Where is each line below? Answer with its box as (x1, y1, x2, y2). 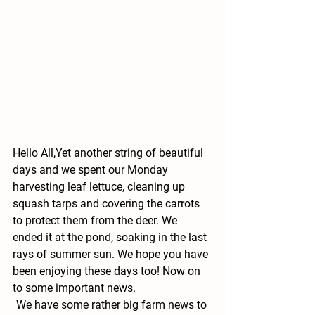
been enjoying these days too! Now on (13, 264, 203, 278)
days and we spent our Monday (13, 162, 171, 176)
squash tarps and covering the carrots (13, 196, 202, 210)
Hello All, (13, 146, 56, 160)
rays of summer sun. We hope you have (13, 247, 211, 261)
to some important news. (13, 281, 136, 295)
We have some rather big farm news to (15, 297, 210, 311)
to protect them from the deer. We (13, 213, 180, 227)
